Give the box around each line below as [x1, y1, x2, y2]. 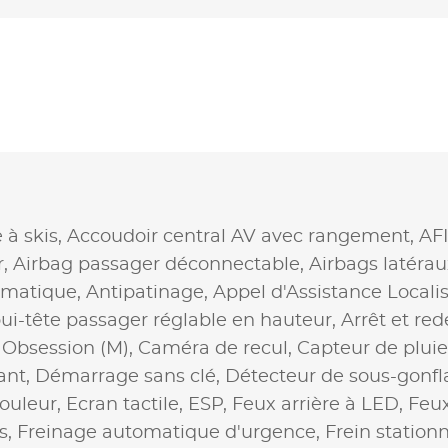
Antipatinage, [86, 283, 213, 302]
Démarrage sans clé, [35, 367, 225, 386]
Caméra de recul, [138, 339, 297, 358]
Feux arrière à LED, [232, 395, 408, 414]
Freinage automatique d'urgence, [17, 423, 325, 442]
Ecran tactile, [66, 395, 188, 414]
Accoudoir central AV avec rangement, [67, 227, 419, 246]
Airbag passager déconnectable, [13, 255, 309, 274]
